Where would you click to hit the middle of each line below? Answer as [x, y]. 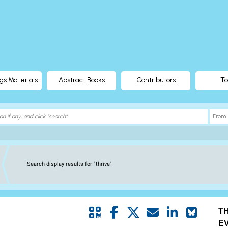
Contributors [156, 80]
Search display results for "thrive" [69, 164]
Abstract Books [81, 80]
